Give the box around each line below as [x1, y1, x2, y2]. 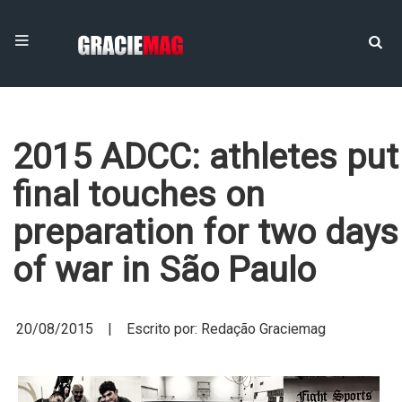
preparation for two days [13, 212, 398, 253]
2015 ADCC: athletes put [13, 136, 398, 178]
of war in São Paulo [13, 249, 316, 291]
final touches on [13, 174, 265, 215]
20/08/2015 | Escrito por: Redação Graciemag [16, 320, 326, 337]
